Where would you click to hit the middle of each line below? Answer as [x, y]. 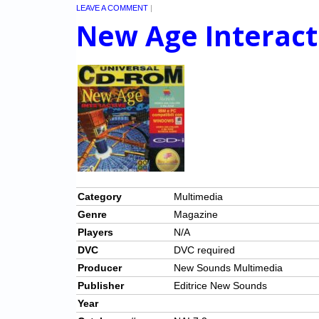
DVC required [204, 250]
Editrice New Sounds [220, 286]
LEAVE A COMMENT [112, 8]
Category [100, 197]
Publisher [101, 286]
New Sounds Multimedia [228, 268]
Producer [100, 268]
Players [95, 232]
